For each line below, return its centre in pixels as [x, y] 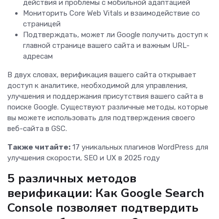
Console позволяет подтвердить [103, 208]
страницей [42, 24]
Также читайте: [39, 147]
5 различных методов [72, 179]
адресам [38, 56]
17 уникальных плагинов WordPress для [139, 147]
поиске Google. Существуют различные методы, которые [108, 107]
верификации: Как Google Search [106, 193]
